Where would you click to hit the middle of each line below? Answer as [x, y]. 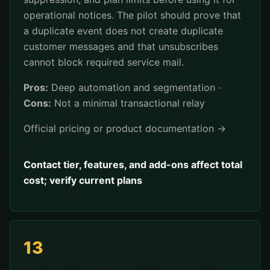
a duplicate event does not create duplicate [123, 31]
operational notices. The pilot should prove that [132, 15]
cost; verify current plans [83, 180]
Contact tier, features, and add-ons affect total [133, 165]
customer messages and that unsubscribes [121, 46]
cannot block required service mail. [104, 62]
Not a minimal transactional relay [128, 103]
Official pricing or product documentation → [125, 128]
